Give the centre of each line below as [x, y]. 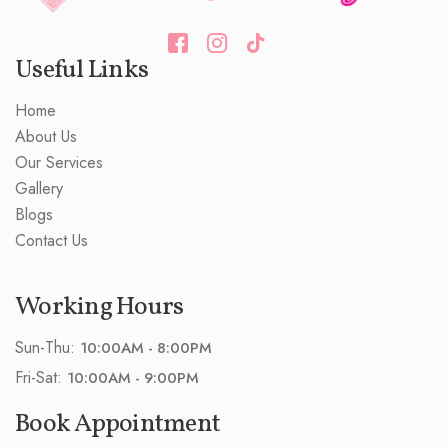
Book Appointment [117, 423]
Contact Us [51, 240]
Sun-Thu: [47, 347]
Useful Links [81, 69]
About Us [46, 136]
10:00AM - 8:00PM [146, 347]
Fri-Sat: [41, 377]
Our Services [59, 162]
